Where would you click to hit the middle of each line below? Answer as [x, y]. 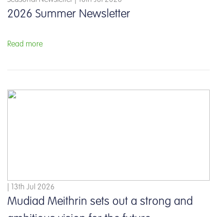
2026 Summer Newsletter [69, 14]
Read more [25, 44]
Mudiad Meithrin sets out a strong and [100, 202]
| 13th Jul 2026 [31, 187]
